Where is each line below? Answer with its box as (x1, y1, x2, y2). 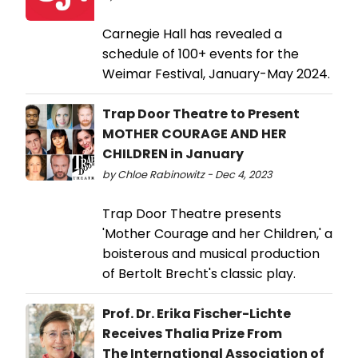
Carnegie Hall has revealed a (102, 25, 282, 44)
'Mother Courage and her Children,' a (102, 225, 332, 244)
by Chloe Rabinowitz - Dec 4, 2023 (102, 168, 272, 182)
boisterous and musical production (102, 245, 320, 264)
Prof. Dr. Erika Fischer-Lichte (102, 304, 291, 324)
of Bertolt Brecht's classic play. (102, 265, 296, 284)
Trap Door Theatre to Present (102, 105, 300, 124)
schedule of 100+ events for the (102, 45, 299, 64)
